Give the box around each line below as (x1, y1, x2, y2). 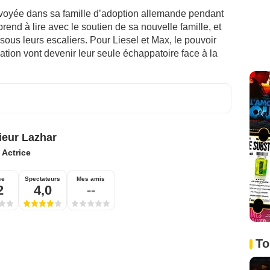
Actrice (1, 148, 31, 157)
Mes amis (77, 175, 105, 182)
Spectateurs (25, 175, 60, 182)
